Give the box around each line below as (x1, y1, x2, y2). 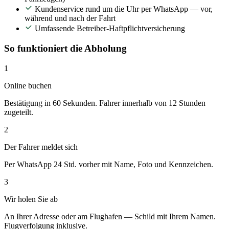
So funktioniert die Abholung (4, 43, 127, 54)
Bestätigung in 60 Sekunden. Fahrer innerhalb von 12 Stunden (4, 98, 205, 107)
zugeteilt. (4, 107, 33, 117)
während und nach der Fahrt (25, 14, 116, 23)
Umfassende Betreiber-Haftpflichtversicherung (35, 24, 185, 33)
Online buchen (4, 81, 52, 90)
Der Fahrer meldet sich (4, 142, 78, 151)
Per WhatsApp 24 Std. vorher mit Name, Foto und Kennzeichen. (4, 159, 213, 169)
